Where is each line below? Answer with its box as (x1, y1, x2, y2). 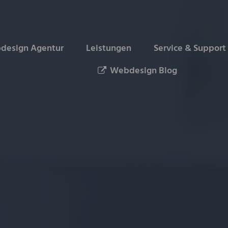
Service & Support (153, 41, 226, 56)
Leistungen (86, 41, 132, 56)
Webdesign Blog (109, 63, 177, 78)
